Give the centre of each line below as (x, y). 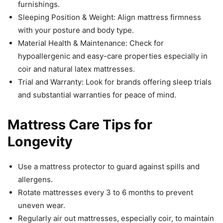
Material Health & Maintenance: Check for (91, 43)
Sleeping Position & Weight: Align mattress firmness (110, 17)
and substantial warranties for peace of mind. (97, 95)
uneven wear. (42, 205)
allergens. (35, 179)
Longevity (40, 141)
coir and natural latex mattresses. (76, 69)
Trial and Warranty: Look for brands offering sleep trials (115, 82)
